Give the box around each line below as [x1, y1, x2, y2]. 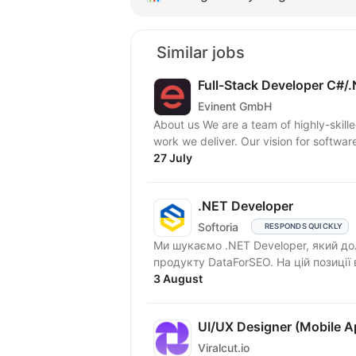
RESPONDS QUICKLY [264, 222, 343, 230]
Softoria [198, 219, 238, 234]
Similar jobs [157, 43, 245, 62]
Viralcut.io [198, 340, 250, 354]
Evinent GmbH [198, 99, 272, 113]
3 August [153, 272, 203, 285]
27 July [153, 151, 192, 164]
